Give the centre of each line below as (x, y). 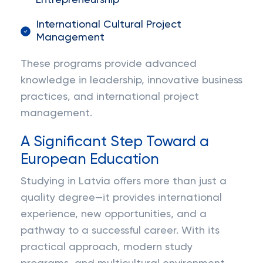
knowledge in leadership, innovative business (131, 80)
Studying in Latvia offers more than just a (124, 181)
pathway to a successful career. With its (120, 231)
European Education (90, 160)
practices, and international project (110, 97)
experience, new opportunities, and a (114, 214)
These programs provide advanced (109, 64)
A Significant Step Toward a (115, 142)
